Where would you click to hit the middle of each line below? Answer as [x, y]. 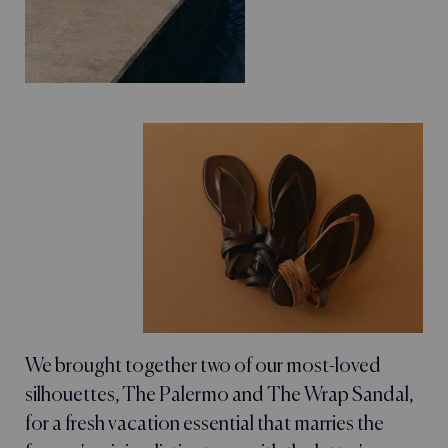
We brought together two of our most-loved [203, 366]
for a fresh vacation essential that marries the [204, 424]
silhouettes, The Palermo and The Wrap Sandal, [219, 395]
